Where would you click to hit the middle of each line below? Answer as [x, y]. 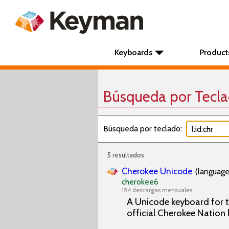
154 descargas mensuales [157, 190]
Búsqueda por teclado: [143, 129]
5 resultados [126, 155]
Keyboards [133, 52]
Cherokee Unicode [157, 171]
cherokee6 [140, 182]
